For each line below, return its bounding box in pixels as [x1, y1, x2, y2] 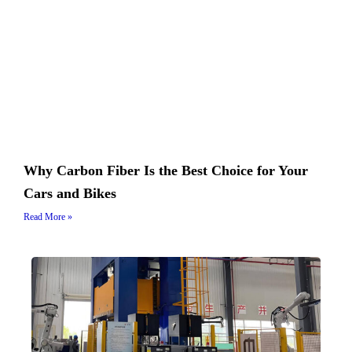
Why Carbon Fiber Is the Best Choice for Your [24, 163, 308, 179]
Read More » [24, 211, 72, 223]
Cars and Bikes [24, 185, 116, 202]
